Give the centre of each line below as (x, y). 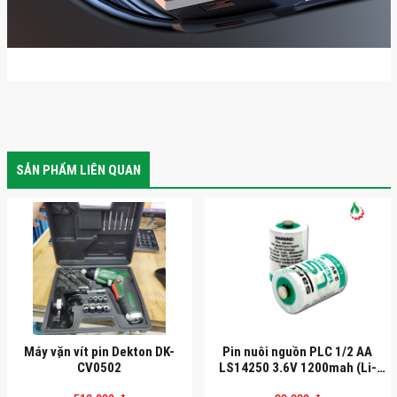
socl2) (297, 383)
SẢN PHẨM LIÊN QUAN (78, 169)
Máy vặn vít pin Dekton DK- (100, 351)
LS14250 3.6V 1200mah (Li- (297, 367)
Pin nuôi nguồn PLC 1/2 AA (298, 351)
